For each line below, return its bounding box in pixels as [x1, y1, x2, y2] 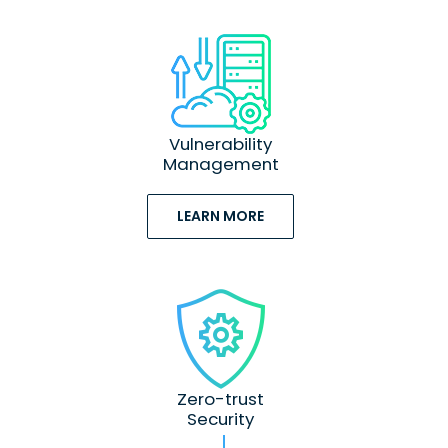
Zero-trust [177, 387, 265, 412]
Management [162, 152, 279, 177]
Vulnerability [169, 132, 273, 157]
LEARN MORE [177, 206, 265, 227]
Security [187, 407, 255, 432]
